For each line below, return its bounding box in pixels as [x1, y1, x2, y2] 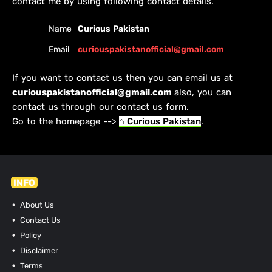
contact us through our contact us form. [12, 101, 189, 112]
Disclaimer [18, 246, 58, 255]
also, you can [174, 87, 231, 98]
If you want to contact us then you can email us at [12, 72, 233, 83]
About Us [18, 200, 54, 209]
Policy [18, 231, 41, 240]
